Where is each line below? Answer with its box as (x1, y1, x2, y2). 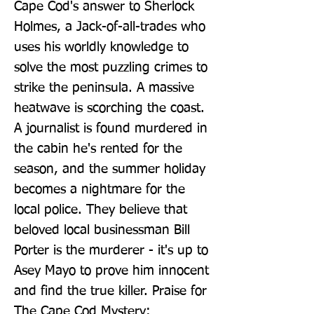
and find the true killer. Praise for (14, 284, 207, 298)
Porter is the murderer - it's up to (14, 243, 208, 257)
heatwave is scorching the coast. (14, 101, 205, 115)
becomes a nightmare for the (14, 182, 185, 196)
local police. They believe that (14, 203, 187, 217)
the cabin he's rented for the (14, 142, 182, 156)
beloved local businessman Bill (14, 223, 190, 237)
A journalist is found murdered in (14, 121, 207, 135)
